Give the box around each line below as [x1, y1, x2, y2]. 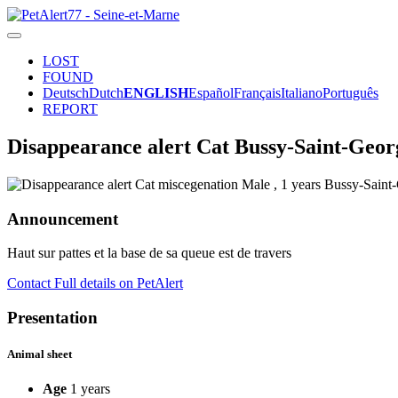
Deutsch [43, 85, 89, 100]
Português [322, 85, 378, 100]
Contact [7, 275, 54, 291]
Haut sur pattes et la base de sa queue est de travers [7, 245, 291, 261]
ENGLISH [123, 85, 188, 100]
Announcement [7, 209, 118, 228]
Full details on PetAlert [54, 275, 183, 291]
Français [234, 85, 281, 100]
